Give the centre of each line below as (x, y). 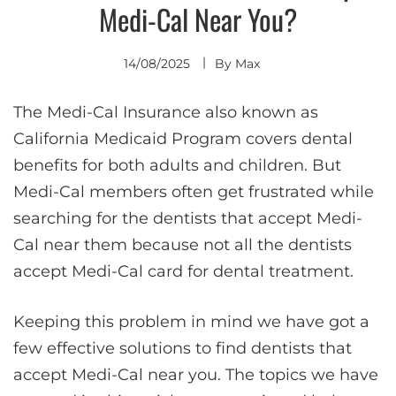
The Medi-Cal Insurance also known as (166, 112)
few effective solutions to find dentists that (183, 348)
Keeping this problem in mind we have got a (191, 321)
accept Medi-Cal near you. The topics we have (196, 374)
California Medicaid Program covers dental (183, 138)
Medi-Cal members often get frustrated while (194, 191)
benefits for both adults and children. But (177, 165)
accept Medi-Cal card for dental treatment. (183, 271)
